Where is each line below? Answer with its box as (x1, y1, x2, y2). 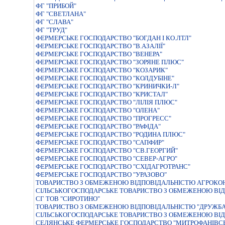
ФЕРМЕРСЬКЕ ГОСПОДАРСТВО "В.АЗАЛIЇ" (36, 42, 165, 50)
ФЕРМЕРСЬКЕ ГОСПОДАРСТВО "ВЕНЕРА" (36, 50, 162, 58)
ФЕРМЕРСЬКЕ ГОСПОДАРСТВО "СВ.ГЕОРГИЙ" (36, 147, 178, 154)
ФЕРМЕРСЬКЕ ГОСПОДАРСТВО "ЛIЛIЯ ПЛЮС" (36, 98, 177, 106)
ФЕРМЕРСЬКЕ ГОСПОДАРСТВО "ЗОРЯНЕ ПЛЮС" (36, 58, 184, 66)
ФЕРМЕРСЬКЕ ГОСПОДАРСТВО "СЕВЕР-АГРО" (36, 155, 177, 162)
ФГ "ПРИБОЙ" (36, 2, 76, 10)
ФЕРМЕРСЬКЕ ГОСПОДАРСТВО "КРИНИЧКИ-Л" (36, 82, 179, 90)
